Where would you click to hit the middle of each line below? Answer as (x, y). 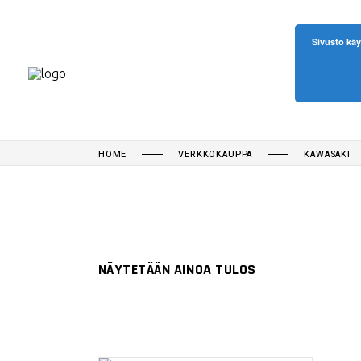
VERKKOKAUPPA (216, 155)
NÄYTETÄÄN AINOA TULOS (177, 270)
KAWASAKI (327, 155)
